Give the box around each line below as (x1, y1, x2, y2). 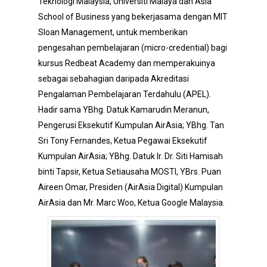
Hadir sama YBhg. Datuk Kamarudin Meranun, (38, 105, 209, 114)
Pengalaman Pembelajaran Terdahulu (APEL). (38, 89, 211, 99)
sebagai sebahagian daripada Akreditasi (38, 74, 189, 83)
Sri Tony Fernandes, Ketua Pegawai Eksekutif (38, 136, 207, 145)
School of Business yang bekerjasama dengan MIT (38, 12, 228, 21)
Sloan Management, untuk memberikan (38, 27, 188, 37)
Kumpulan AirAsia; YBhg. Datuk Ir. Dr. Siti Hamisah (38, 151, 223, 161)
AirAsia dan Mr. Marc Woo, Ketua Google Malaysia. (38, 198, 225, 207)
